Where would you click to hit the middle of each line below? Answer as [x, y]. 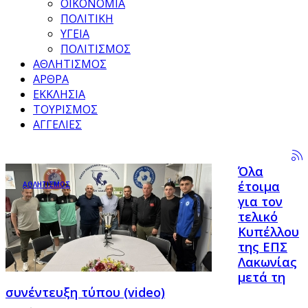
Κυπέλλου [268, 232]
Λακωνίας [267, 262]
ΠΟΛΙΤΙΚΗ [87, 19]
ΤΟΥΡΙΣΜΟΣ [65, 109]
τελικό [258, 217]
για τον [260, 201]
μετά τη [262, 277]
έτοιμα [259, 186]
